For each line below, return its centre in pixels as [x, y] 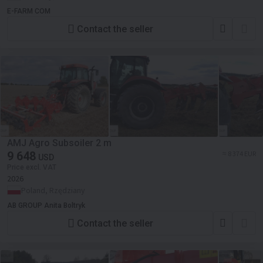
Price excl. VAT [32, 167]
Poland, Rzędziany [53, 190]
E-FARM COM [29, 11]
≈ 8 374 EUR [239, 154]
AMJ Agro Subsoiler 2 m [59, 143]
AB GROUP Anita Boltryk [46, 205]
